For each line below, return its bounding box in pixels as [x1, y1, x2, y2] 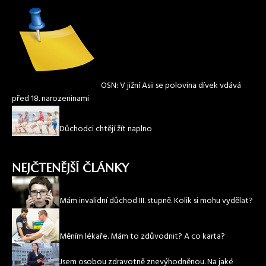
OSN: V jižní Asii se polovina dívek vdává [101, 79, 241, 93]
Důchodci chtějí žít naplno [59, 122, 152, 137]
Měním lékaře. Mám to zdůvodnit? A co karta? [59, 229, 225, 243]
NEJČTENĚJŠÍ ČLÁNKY [12, 161, 129, 176]
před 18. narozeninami [12, 92, 89, 106]
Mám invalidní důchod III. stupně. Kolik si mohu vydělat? [59, 194, 253, 208]
